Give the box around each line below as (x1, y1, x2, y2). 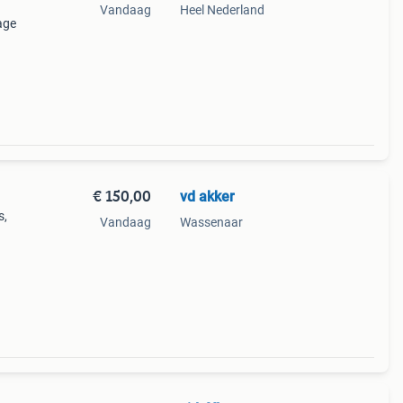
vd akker (179, 188, 235, 205)
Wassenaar (179, 215, 243, 229)
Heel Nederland (179, 3, 264, 17)
